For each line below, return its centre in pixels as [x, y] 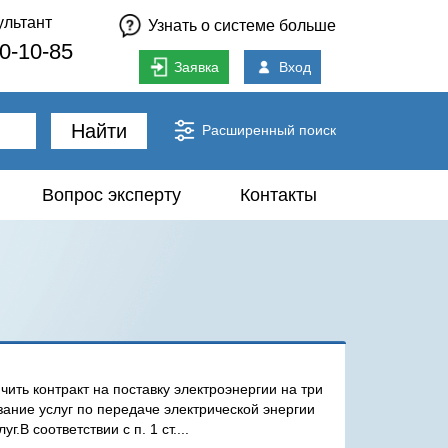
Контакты [278, 195]
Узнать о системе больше [242, 25]
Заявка [196, 67]
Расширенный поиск [269, 130]
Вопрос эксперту [111, 195]
